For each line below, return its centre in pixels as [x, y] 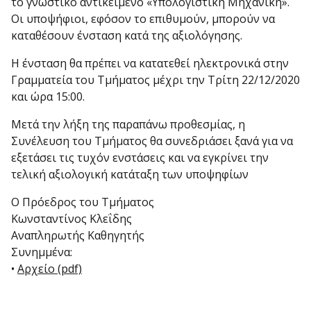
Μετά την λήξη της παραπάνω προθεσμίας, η [128, 124]
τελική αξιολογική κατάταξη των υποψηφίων [130, 174]
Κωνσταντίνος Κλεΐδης [72, 219]
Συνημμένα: [42, 252]
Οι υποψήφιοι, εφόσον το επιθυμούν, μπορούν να [143, 19]
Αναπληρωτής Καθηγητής [78, 235]
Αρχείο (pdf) [50, 269]
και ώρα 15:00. [48, 96]
